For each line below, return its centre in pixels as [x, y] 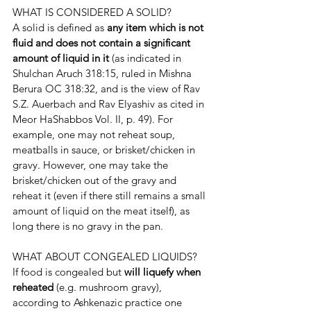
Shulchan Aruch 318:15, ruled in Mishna [103, 73]
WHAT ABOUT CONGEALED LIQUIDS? [105, 257]
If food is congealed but [68, 272]
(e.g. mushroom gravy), [110, 287]
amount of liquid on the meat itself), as [102, 211]
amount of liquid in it [62, 58]
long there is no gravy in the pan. [88, 226]
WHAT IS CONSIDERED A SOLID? [92, 12]
